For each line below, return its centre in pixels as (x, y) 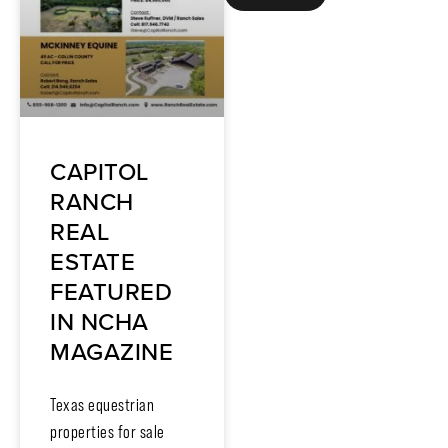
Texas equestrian (102, 404)
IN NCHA (99, 321)
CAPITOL (99, 171)
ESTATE (92, 261)
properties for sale (107, 431)
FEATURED (111, 291)
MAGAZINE (111, 351)
